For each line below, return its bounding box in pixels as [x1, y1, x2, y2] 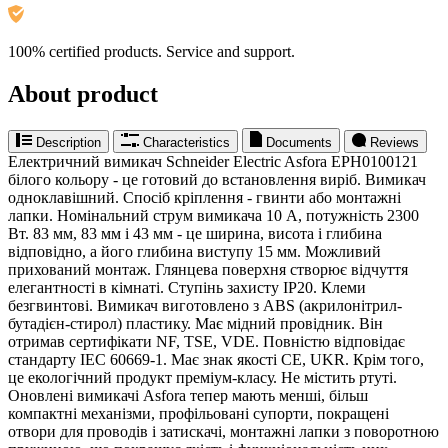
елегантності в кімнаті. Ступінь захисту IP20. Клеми [8, 278, 366, 296]
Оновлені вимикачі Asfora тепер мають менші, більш [8, 386, 368, 404]
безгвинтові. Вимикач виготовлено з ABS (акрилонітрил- [8, 296, 402, 314]
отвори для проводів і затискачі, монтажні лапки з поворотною [8, 422, 439, 440]
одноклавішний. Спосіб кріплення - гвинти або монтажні [8, 188, 401, 206]
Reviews [370, 134, 419, 150]
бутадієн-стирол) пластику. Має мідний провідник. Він [8, 314, 383, 332]
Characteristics [143, 134, 230, 150]
